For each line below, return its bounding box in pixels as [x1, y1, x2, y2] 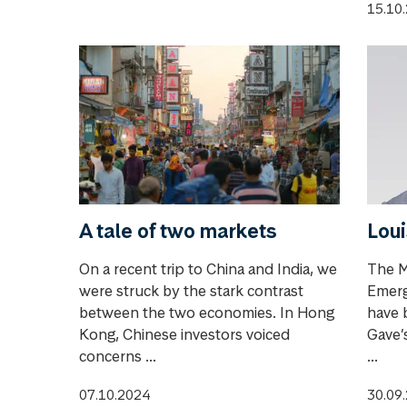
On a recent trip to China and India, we [79, 259, 337, 280]
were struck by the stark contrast [79, 281, 303, 302]
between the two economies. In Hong [79, 303, 334, 323]
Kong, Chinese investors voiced [79, 324, 290, 345]
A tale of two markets [79, 218, 277, 244]
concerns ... [79, 346, 156, 367]
